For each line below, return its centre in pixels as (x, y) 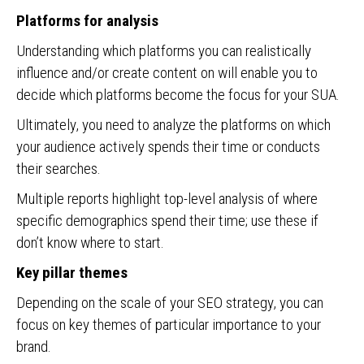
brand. (34, 347)
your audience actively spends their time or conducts (168, 147)
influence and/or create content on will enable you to (167, 73)
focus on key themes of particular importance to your (169, 325)
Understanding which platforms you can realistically (164, 51)
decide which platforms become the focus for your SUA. (178, 95)
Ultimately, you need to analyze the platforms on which (173, 125)
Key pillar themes (72, 273)
